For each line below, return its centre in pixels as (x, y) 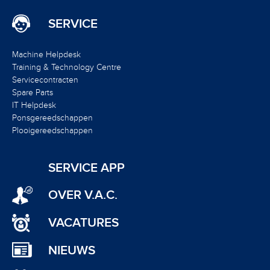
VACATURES (83, 223)
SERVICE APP (86, 168)
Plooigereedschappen (52, 130)
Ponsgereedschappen (52, 118)
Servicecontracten (45, 80)
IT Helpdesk (34, 105)
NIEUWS (72, 251)
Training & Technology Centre (67, 67)
